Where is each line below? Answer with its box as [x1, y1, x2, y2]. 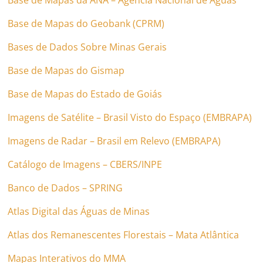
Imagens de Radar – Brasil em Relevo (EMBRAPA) [8, 134, 221, 147]
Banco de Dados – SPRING [8, 181, 123, 194]
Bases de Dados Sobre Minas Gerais [8, 40, 167, 53]
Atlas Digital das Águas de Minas [8, 204, 150, 218]
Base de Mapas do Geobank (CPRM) [8, 16, 165, 30]
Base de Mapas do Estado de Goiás [8, 87, 163, 100]
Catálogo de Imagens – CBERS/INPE [8, 157, 163, 171]
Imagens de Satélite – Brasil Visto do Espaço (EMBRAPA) [8, 110, 252, 124]
